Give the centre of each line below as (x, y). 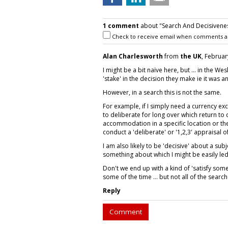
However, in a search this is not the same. (162, 92)
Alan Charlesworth (133, 56)
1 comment (121, 26)
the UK (191, 56)
